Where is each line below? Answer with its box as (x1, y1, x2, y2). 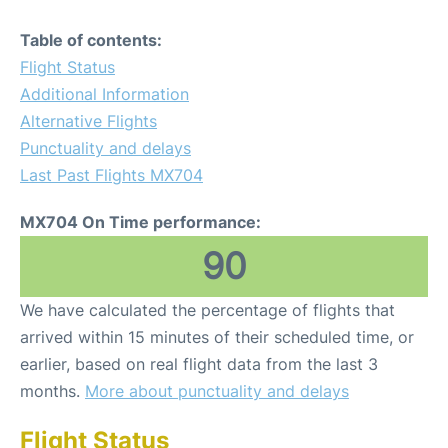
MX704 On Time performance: (20, 212, 261, 232)
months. (20, 381, 85, 401)
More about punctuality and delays (85, 381, 349, 401)
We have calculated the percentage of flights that (20, 300, 395, 320)
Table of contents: (20, 30, 162, 50)
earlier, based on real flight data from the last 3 (20, 354, 378, 374)
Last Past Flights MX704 (20, 165, 203, 185)
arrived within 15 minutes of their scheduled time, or (20, 327, 414, 347)
